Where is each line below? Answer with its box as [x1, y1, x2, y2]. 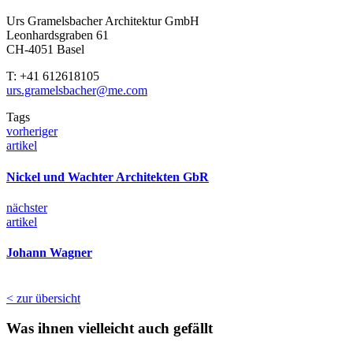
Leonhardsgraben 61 [6, 28, 109, 43]
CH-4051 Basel [6, 43, 84, 57]
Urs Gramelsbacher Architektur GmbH [6, 14, 199, 28]
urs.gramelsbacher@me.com [6, 84, 147, 98]
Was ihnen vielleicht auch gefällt [6, 320, 213, 337]
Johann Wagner [6, 246, 92, 260]
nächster [6, 200, 47, 214]
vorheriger [6, 124, 58, 139]
